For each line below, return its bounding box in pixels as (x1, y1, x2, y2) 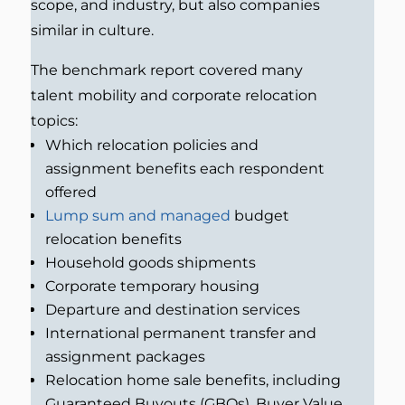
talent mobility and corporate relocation (30, 87, 317, 105)
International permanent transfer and (44, 325, 316, 343)
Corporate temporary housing (44, 278, 259, 296)
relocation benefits (44, 231, 182, 249)
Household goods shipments (44, 254, 256, 272)
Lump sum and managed (44, 207, 231, 225)
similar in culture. (30, 22, 154, 40)
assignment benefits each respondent (44, 160, 325, 178)
